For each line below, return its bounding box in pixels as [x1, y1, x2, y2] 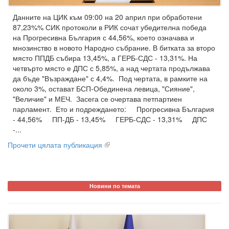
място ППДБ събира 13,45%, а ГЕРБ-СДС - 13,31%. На [13, 53, 197, 63]
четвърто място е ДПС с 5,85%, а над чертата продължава [13, 63, 210, 74]
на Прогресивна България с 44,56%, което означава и [13, 32, 194, 43]
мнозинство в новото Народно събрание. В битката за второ [13, 42, 215, 53]
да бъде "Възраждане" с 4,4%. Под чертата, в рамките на [13, 73, 208, 84]
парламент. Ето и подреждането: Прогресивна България [13, 104, 214, 114]
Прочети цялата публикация [8, 140, 102, 150]
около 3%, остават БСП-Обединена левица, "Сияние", [13, 83, 195, 94]
